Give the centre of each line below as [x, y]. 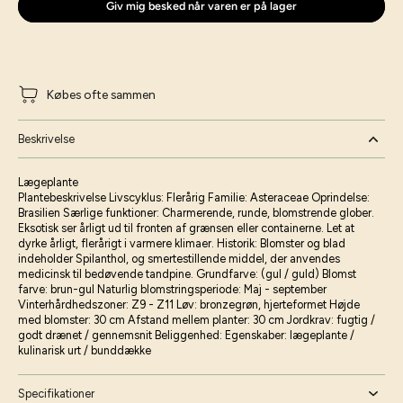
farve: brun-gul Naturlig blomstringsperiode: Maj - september [172, 289]
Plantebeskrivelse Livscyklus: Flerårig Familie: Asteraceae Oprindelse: [194, 197]
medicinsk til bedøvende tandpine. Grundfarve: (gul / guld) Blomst [187, 274]
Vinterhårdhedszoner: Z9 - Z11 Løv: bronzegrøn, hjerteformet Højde [189, 304]
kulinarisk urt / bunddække [85, 350]
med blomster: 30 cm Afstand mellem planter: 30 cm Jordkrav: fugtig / [197, 320]
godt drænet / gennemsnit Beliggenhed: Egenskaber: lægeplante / [186, 335]
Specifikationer [56, 394]
